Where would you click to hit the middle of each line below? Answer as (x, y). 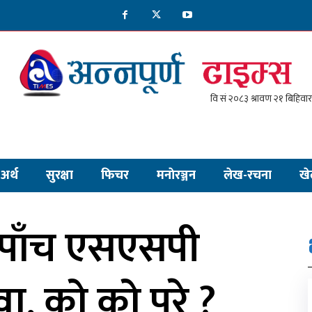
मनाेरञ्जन (176, 175)
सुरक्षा (60, 175)
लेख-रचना (248, 175)
